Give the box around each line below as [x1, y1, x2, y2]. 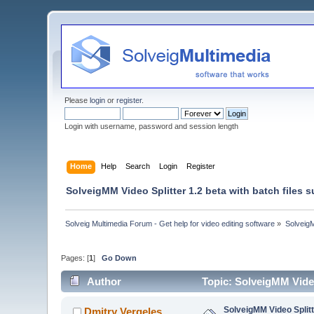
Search [125, 161, 150, 170]
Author [86, 275, 121, 287]
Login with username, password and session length [64, 122, 239, 130]
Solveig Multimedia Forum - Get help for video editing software [65, 219, 275, 228]
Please [64, 96, 90, 104]
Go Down [102, 254, 137, 263]
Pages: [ [61, 254, 90, 263]
